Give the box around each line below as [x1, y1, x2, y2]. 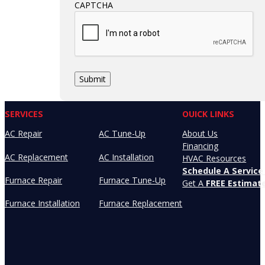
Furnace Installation [5, 198, 80, 209]
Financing [182, 140, 219, 152]
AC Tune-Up [99, 128, 146, 140]
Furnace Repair [5, 174, 62, 186]
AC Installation [99, 151, 154, 163]
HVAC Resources [182, 153, 247, 164]
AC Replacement [5, 151, 68, 163]
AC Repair [5, 128, 42, 140]
